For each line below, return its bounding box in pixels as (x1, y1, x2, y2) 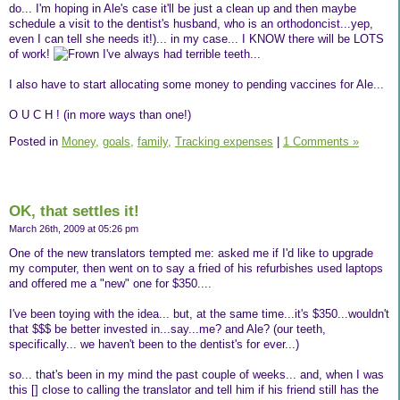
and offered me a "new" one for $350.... (9, 277, 212, 291)
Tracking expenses (175, 134, 273, 148)
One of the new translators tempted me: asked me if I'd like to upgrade (9, 246, 373, 261)
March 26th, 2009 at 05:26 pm (9, 223, 138, 235)
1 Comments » (283, 134, 359, 148)
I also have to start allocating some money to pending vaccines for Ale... (9, 77, 384, 91)
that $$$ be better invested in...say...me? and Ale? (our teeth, (9, 322, 326, 337)
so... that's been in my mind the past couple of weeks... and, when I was (9, 368, 384, 382)
